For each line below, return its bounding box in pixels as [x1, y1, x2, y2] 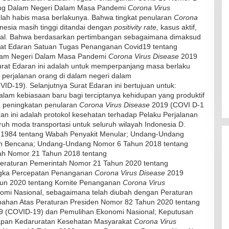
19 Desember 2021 [128, 85, 176, 92]
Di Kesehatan [83, 85, 117, 92]
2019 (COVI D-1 [152, 100, 204, 109]
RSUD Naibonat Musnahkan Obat [83, 62, 213, 72]
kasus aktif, [161, 22, 197, 31]
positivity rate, [114, 22, 161, 31]
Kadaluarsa [83, 73, 128, 82]
